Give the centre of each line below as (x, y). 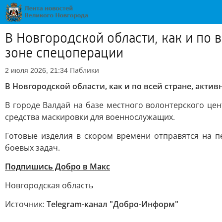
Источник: (26, 204)
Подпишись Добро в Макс (57, 166)
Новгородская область (49, 185)
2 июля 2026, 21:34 (36, 70)
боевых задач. (32, 148)
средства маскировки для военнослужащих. (90, 117)
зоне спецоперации (64, 53)
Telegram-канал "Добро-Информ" (112, 204)
